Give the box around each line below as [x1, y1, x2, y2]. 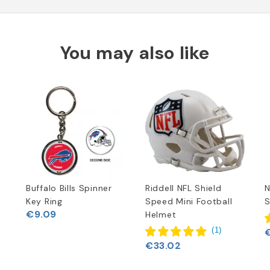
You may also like [60, 41, 210, 65]
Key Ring [26, 196, 63, 207]
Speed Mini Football [145, 196, 233, 207]
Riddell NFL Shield [145, 183, 222, 194]
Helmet [145, 209, 177, 221]
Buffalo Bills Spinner [26, 183, 112, 194]
